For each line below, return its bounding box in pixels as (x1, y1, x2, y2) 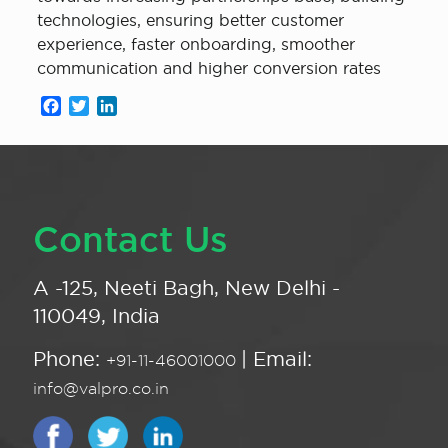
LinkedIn (116, 97, 185, 115)
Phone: (33, 348, 106, 370)
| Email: (241, 348, 312, 370)
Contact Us (33, 220, 228, 258)
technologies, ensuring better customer (36, 11, 344, 29)
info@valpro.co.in (33, 380, 169, 397)
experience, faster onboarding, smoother (36, 35, 355, 53)
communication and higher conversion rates (36, 59, 381, 77)
